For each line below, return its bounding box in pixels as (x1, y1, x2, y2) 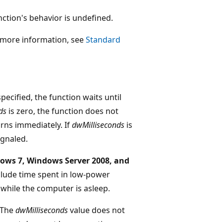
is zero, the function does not (6, 105, 118, 116)
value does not (68, 204, 125, 216)
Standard (86, 34, 120, 45)
